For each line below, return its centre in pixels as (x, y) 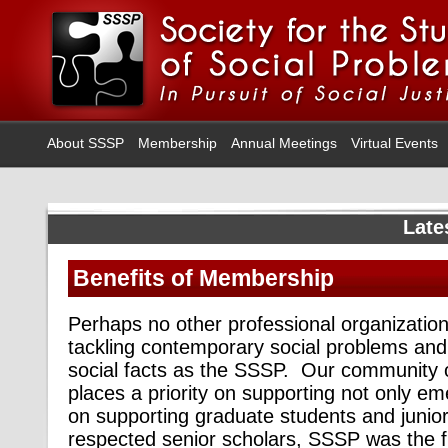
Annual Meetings (284, 143)
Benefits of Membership (203, 278)
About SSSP (85, 143)
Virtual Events (394, 143)
